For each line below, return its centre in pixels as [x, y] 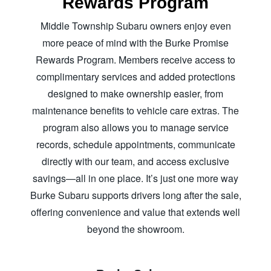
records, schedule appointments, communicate [135, 144]
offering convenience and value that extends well [135, 212]
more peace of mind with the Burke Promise [135, 42]
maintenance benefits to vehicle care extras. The [135, 110]
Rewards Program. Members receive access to [135, 59]
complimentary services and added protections [135, 76]
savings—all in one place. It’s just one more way [135, 178]
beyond [104, 229]
